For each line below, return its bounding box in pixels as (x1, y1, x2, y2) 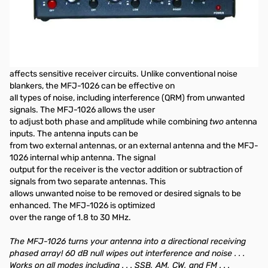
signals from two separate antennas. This (10, 176, 166, 187)
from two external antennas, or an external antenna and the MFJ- (10, 141, 258, 151)
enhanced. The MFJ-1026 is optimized (10, 200, 155, 211)
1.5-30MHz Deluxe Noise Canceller (10, 21, 143, 31)
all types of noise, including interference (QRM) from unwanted (10, 93, 245, 103)
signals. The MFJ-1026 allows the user (10, 105, 155, 115)
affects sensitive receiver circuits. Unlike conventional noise (10, 69, 237, 79)
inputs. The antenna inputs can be (10, 129, 138, 139)
